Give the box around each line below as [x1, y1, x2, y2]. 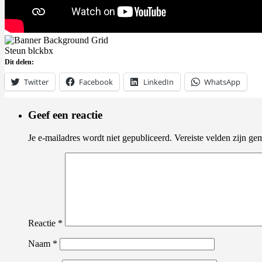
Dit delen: [5, 58, 34, 67]
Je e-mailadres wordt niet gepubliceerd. [28, 132, 172, 143]
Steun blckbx [5, 46, 53, 56]
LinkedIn [143, 77, 174, 88]
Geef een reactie [28, 109, 102, 122]
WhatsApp [204, 77, 240, 88]
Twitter [24, 77, 49, 88]
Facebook [79, 77, 113, 88]
